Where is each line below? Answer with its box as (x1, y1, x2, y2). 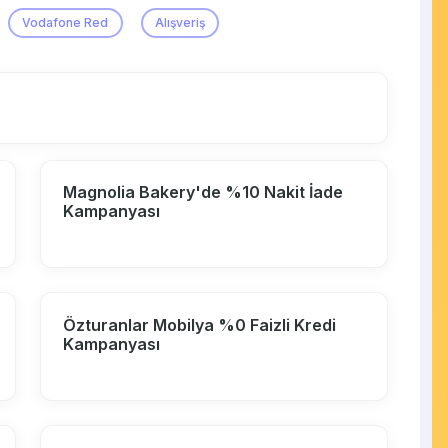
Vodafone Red (22, 14, 109, 30)
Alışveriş (155, 14, 206, 30)
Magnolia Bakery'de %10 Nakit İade (63, 181, 344, 202)
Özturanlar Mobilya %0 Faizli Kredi (63, 314, 337, 335)
